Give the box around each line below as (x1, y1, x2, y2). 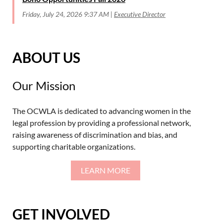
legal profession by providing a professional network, (12, 117, 191, 127)
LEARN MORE (81, 165, 130, 175)
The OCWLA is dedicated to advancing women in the (12, 106, 191, 115)
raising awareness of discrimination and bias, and (12, 129, 177, 139)
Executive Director (114, 9, 166, 18)
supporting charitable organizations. (12, 141, 137, 151)
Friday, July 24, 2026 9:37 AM (22, 9, 109, 18)
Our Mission (12, 78, 75, 93)
